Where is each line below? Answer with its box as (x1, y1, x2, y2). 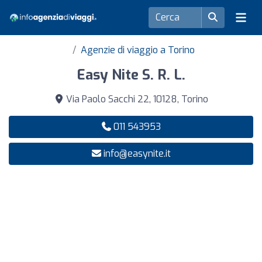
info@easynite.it (103, 147, 171, 160)
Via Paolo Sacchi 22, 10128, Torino (63, 93, 208, 105)
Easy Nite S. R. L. (77, 65, 185, 84)
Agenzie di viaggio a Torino (80, 44, 195, 56)
